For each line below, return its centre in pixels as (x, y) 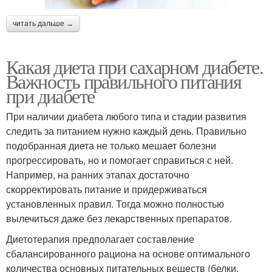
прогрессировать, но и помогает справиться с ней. (120, 160)
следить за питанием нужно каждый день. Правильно (126, 131)
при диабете (50, 96)
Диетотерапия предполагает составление (100, 239)
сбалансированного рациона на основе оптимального (128, 254)
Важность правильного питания (124, 81)
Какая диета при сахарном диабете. (135, 67)
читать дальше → (43, 24)
